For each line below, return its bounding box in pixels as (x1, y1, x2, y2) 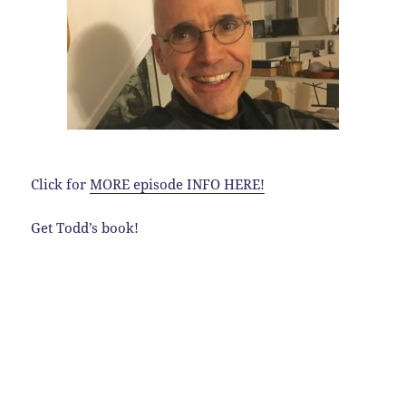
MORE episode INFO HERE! (90, 175, 266, 194)
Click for (31, 175, 91, 194)
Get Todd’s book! (31, 218, 140, 237)
